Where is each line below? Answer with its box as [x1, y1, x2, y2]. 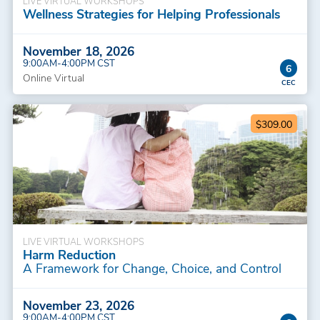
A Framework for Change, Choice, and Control [22, 259, 281, 277]
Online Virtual [22, 71, 84, 85]
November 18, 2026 [22, 42, 134, 60]
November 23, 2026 [22, 296, 134, 314]
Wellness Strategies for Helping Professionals [22, 5, 280, 23]
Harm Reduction [22, 246, 116, 264]
